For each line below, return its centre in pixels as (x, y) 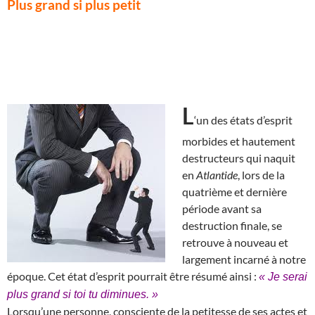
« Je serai (283, 276)
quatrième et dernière (234, 191)
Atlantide (217, 174)
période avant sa (222, 208)
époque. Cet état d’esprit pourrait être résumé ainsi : (133, 276)
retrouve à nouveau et (235, 242)
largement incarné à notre (244, 259)
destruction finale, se (232, 225)
